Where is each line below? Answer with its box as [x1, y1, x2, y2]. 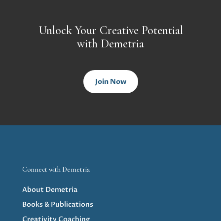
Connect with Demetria [22, 165, 90, 174]
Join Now [95, 76, 126, 86]
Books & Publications [22, 200, 93, 210]
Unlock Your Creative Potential [38, 23, 183, 37]
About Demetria [22, 185, 77, 195]
